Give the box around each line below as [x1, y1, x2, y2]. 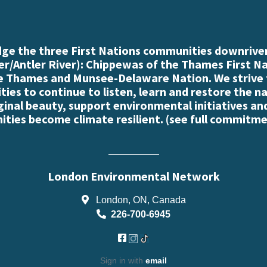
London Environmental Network [47, 168, 220, 184]
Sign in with [100, 255, 145, 265]
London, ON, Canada [93, 194, 186, 205]
